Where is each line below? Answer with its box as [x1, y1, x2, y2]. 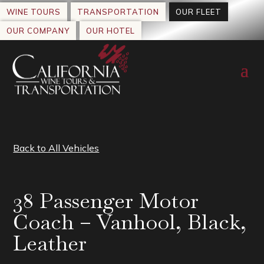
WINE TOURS [6, 6, 61, 16]
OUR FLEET [176, 6, 222, 16]
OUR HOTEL [86, 25, 135, 35]
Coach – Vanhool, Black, [13, 208, 247, 236]
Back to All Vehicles [13, 142, 100, 154]
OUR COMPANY [6, 25, 70, 35]
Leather [13, 229, 87, 258]
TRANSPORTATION [77, 6, 159, 16]
